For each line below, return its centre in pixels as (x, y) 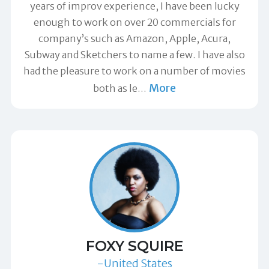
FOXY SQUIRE (134, 246)
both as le (115, 88)
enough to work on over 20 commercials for (134, 22)
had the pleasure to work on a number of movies (134, 71)
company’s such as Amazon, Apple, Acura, (134, 38)
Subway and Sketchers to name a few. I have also (134, 55)
